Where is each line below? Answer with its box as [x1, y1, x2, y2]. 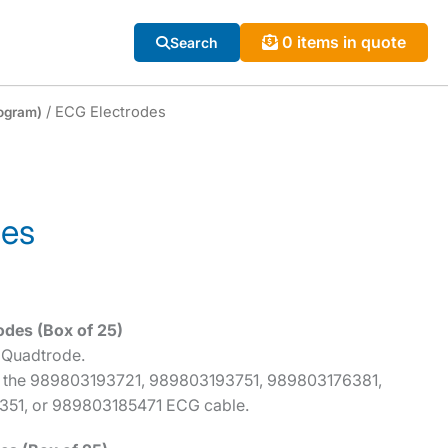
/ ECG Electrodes [42, 103, 166, 121]
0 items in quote [282, 32, 406, 52]
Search [170, 34, 218, 51]
